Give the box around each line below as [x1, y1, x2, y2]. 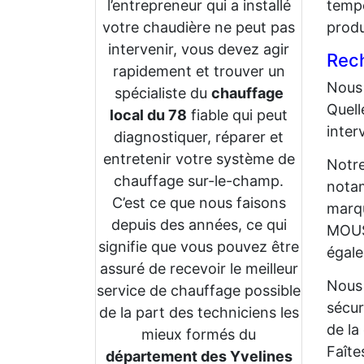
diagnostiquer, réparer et [114, 128, 284, 145]
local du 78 [110, 106, 187, 123]
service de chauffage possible [97, 282, 301, 299]
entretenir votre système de [102, 150, 295, 167]
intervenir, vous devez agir [108, 41, 289, 58]
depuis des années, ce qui [110, 216, 287, 233]
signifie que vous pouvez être [98, 238, 299, 255]
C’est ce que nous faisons [111, 194, 286, 211]
